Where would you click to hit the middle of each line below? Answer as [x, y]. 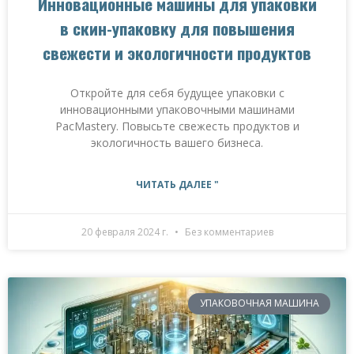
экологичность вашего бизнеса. [177, 143]
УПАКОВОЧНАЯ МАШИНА [259, 303]
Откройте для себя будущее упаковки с [177, 93]
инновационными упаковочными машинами [177, 110]
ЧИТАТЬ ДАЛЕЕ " [177, 185]
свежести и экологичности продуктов [177, 53]
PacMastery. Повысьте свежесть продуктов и [177, 126]
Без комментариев [228, 232]
